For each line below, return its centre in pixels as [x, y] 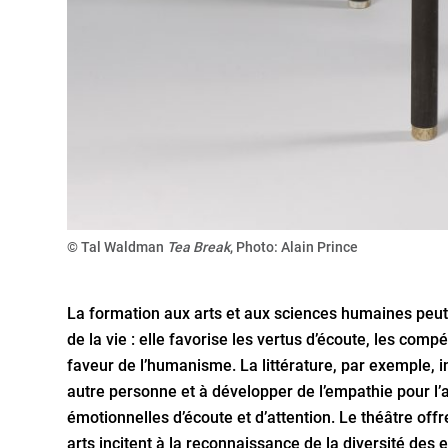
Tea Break [199, 246]
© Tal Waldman [117, 246]
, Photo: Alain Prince [294, 246]
